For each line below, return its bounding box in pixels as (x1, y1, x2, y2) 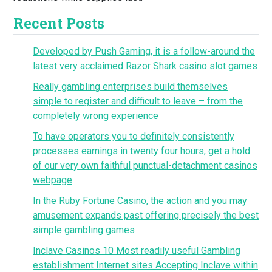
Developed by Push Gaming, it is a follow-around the (33, 46, 255, 57)
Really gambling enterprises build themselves (33, 81, 228, 92)
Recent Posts (13, 13, 104, 32)
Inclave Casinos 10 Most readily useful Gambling (33, 245, 240, 256)
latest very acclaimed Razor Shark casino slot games (33, 60, 257, 72)
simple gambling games (33, 224, 135, 236)
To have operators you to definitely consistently (33, 131, 234, 142)
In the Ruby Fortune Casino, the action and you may (33, 195, 247, 206)
